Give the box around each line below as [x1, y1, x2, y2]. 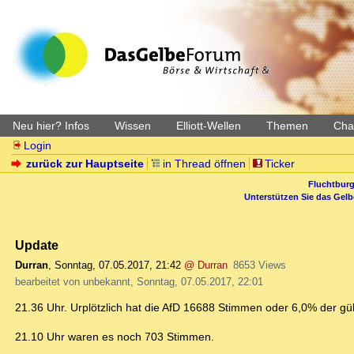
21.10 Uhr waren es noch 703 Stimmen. [15, 330, 214, 344]
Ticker [264, 157, 295, 170]
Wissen [115, 119, 151, 132]
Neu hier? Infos [13, 119, 89, 132]
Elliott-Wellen [176, 119, 241, 132]
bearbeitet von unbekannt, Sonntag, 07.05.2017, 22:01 [15, 276, 263, 288]
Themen [266, 119, 308, 132]
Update [15, 238, 58, 253]
